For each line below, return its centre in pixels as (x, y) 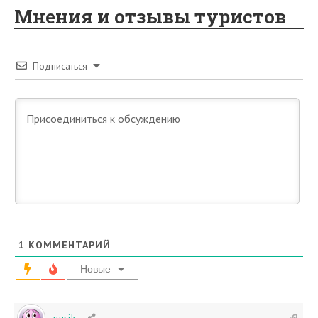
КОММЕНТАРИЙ (68, 245)
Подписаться (60, 66)
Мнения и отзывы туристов (150, 17)
